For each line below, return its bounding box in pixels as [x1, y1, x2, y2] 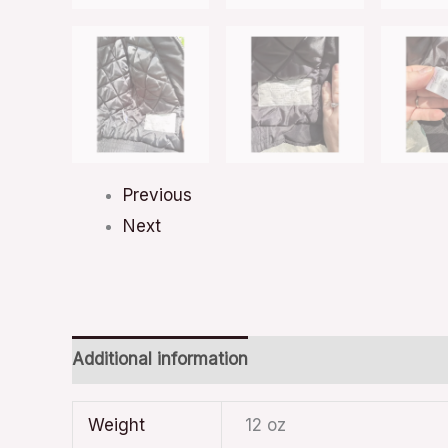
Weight [88, 414, 146, 435]
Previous [123, 185, 192, 205]
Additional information [72, 349, 248, 369]
